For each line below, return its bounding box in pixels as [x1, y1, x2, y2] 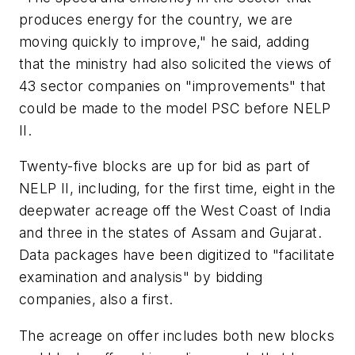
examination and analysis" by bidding [19, 269, 263, 286]
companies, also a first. [19, 291, 174, 308]
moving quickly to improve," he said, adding [19, 32, 310, 50]
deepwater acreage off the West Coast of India [19, 202, 330, 219]
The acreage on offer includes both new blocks [19, 326, 334, 344]
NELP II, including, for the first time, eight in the [19, 180, 336, 197]
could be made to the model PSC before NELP [19, 99, 331, 116]
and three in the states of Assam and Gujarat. [19, 224, 322, 242]
